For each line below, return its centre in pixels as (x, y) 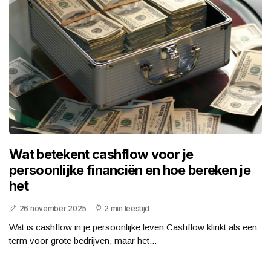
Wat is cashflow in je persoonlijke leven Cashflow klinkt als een (133, 227)
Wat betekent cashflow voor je (101, 155)
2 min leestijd (127, 209)
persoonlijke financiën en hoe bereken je (130, 170)
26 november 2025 (53, 209)
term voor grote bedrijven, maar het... (83, 241)
